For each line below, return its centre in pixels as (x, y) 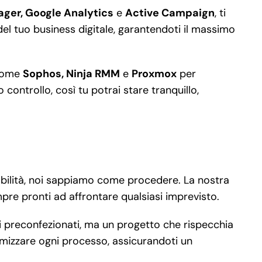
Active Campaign (170, 13)
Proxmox (154, 73)
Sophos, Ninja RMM (71, 73)
